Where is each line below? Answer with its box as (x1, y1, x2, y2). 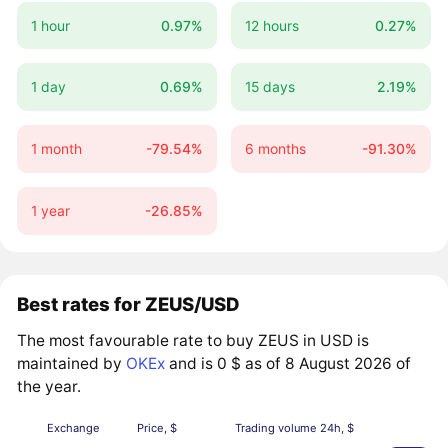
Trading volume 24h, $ (234, 421, 354, 436)
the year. (17, 377, 82, 397)
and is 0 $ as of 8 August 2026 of (165, 354, 412, 374)
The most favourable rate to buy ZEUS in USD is (17, 331, 370, 351)
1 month (30, 140, 82, 158)
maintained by (17, 354, 127, 374)
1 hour (30, 16, 70, 34)
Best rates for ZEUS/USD (17, 293, 241, 316)
